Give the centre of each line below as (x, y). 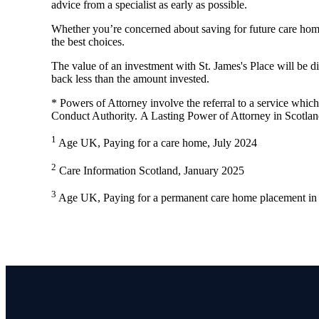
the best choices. (88, 42)
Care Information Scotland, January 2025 (150, 171)
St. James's (223, 66)
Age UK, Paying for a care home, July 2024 (157, 143)
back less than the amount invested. (130, 79)
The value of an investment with (125, 66)
